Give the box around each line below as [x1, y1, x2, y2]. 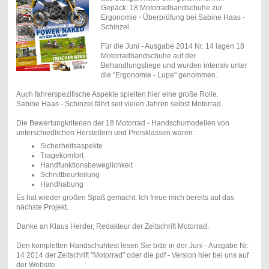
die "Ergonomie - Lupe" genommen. [100, 70, 217, 79]
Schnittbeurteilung [40, 170, 100, 179]
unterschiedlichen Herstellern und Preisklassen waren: [16, 128, 195, 137]
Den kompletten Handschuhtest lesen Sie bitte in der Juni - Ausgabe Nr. [16, 241, 249, 250]
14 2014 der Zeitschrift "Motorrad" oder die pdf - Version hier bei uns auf [16, 250, 249, 259]
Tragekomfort [40, 151, 83, 160]
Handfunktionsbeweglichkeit [40, 160, 133, 169]
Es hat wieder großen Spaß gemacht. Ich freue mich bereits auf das [16, 193, 234, 202]
